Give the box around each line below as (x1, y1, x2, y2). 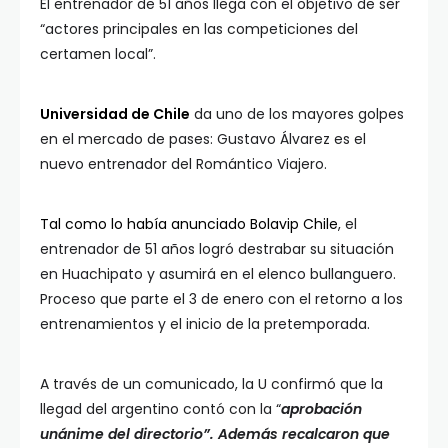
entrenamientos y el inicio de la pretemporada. (40, 313, 374, 334)
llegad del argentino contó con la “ (40, 398, 281, 419)
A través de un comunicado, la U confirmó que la (40, 373, 383, 394)
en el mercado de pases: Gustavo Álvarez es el (40, 128, 366, 149)
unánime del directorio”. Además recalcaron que (40, 423, 390, 444)
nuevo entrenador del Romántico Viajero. (40, 153, 331, 174)
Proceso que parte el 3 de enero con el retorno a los (40, 288, 403, 309)
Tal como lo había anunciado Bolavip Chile (40, 213, 338, 234)
